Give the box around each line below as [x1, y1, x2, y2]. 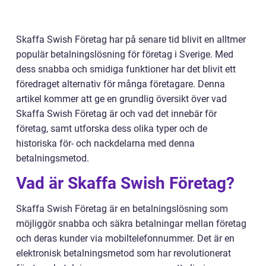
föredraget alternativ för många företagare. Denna [16, 78, 225, 90]
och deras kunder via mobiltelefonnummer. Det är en [16, 233, 235, 244]
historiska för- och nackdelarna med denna [16, 138, 195, 149]
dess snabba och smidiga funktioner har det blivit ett [16, 64, 236, 75]
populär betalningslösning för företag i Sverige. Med [16, 49, 233, 60]
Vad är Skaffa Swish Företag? [16, 173, 235, 193]
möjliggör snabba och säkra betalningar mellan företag [16, 218, 246, 229]
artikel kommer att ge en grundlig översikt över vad [16, 93, 227, 104]
